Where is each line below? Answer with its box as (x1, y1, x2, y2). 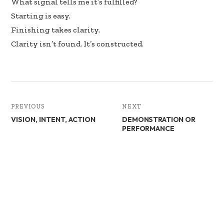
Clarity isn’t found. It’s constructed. (11, 39, 144, 49)
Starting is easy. (11, 11, 71, 21)
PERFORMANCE (122, 124, 174, 133)
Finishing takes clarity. (11, 25, 100, 35)
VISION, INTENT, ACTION (11, 115, 96, 124)
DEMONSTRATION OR (122, 115, 195, 124)
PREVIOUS (11, 103, 45, 110)
